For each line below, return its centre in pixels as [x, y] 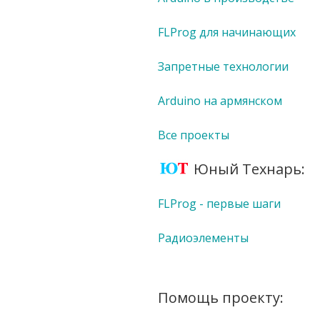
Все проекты [193, 135]
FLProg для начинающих [226, 32]
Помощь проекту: [220, 297]
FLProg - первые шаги [219, 203]
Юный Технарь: [249, 169]
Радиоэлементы [203, 237]
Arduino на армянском [220, 100]
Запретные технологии [223, 66]
